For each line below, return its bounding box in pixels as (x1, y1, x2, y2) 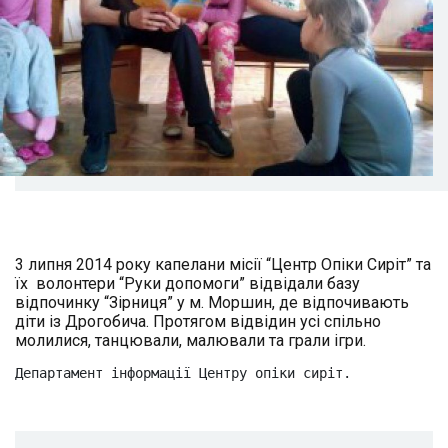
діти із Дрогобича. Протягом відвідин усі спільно (15, 312, 381, 332)
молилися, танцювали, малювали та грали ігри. (15, 331, 366, 351)
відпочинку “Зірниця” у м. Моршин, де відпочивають (15, 293, 409, 313)
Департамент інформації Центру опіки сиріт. (15, 365, 351, 382)
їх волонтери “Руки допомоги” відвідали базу (15, 274, 360, 294)
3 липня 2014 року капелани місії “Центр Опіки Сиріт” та (15, 255, 431, 275)
